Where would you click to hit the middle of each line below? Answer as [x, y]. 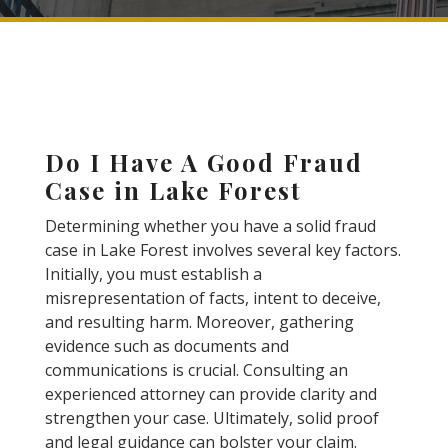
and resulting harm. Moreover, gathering [199, 322]
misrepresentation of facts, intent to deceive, [212, 298]
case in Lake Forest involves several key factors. [222, 250]
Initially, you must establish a [153, 274]
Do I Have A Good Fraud [203, 162]
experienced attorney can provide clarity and [210, 394]
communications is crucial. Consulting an [196, 370]
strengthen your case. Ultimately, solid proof [211, 418]
